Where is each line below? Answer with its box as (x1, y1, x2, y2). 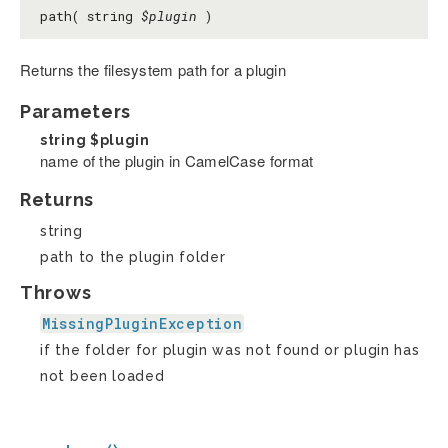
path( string (40, 7, 141, 26)
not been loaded (40, 368, 165, 385)
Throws (20, 282, 92, 304)
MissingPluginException (42, 314, 243, 334)
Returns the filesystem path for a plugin (20, 59, 286, 81)
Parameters (20, 101, 131, 123)
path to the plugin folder (40, 249, 226, 266)
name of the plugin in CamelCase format (40, 150, 314, 172)
